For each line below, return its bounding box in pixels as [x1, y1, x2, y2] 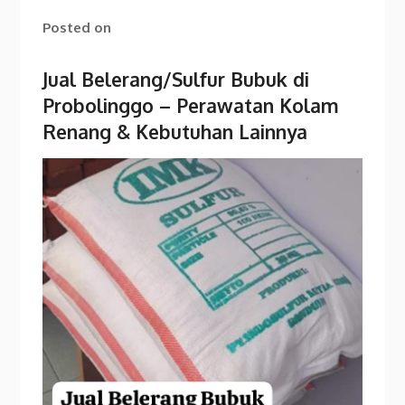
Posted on [42, 19, 112, 36]
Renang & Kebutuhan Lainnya [42, 119, 308, 144]
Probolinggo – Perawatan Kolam [42, 93, 340, 118]
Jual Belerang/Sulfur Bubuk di [42, 67, 310, 91]
